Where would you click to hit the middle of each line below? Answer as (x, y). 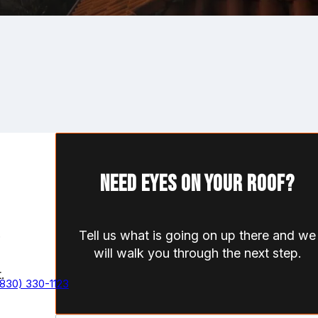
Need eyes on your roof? (197, 184)
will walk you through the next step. (197, 253)
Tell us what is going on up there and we (197, 236)
